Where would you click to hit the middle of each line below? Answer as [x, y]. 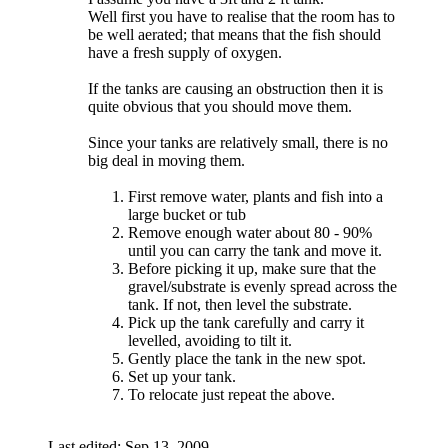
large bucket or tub [187, 214]
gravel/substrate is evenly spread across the [262, 286]
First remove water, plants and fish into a [255, 196]
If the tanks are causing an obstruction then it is [235, 88]
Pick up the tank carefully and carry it [246, 322]
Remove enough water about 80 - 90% [250, 232]
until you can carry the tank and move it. [255, 250]
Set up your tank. [182, 376]
